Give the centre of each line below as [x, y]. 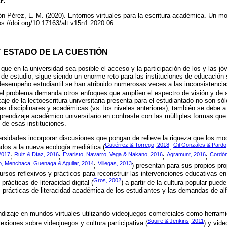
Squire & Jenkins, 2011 [176, 221]
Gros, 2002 [107, 180]
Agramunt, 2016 [186, 154]
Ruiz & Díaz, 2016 [36, 154]
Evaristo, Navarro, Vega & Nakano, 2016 [113, 154]
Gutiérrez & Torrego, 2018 [137, 145]
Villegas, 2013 [115, 163]
